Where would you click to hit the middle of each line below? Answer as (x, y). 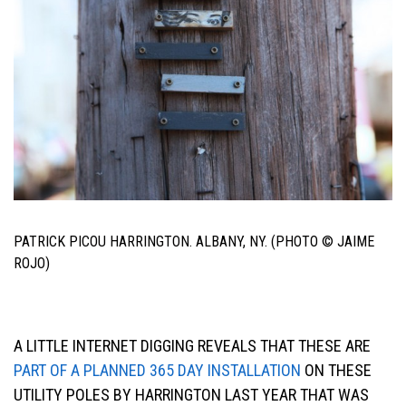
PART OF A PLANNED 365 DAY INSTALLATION (157, 371)
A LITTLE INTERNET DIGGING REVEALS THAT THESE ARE (192, 346)
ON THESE (336, 371)
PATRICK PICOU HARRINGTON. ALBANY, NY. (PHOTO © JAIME (194, 241)
